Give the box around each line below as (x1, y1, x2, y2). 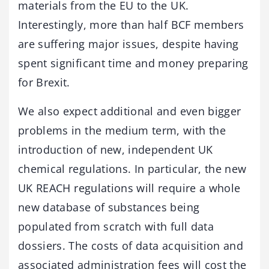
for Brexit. (18, 74, 70, 89)
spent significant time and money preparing (18, 55, 249, 70)
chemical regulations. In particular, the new (18, 161, 247, 176)
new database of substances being (18, 199, 200, 214)
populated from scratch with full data (18, 219, 214, 234)
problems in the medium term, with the (18, 122, 226, 138)
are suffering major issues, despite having (18, 36, 239, 51)
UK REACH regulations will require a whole (18, 180, 241, 195)
